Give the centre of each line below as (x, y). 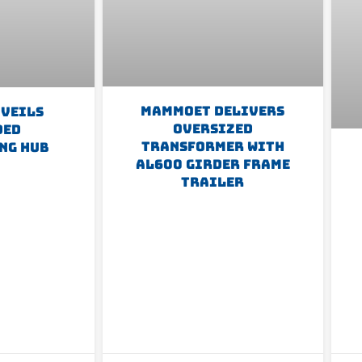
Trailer (213, 183)
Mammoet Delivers (213, 112)
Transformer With (213, 147)
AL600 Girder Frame (213, 165)
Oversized (213, 129)
